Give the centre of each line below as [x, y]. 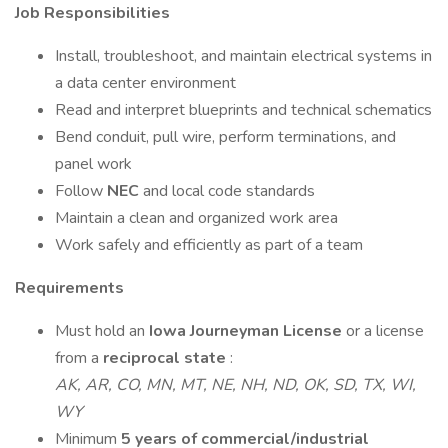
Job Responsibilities [92, 13]
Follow [81, 191]
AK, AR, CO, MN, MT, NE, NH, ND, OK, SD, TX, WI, [235, 385]
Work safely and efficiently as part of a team [209, 245]
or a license [385, 331]
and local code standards [229, 191]
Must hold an [102, 331]
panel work [93, 164]
